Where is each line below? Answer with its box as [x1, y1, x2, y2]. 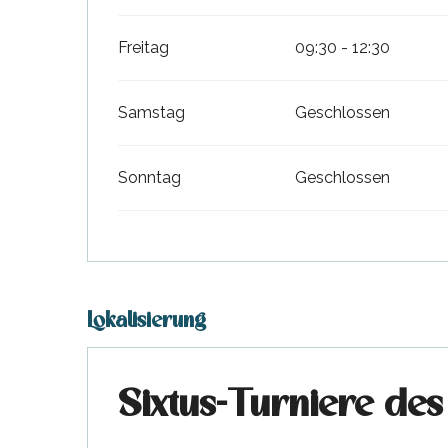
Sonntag [118, 167, 182, 187]
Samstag [118, 102, 186, 122]
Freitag [118, 37, 170, 57]
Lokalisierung [87, 310, 206, 332]
